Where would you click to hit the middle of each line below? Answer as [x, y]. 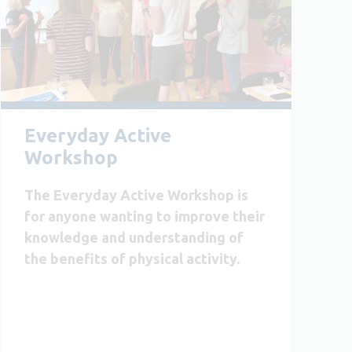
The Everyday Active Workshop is [136, 194]
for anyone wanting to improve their [145, 216]
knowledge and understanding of [134, 237]
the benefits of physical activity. [132, 258]
